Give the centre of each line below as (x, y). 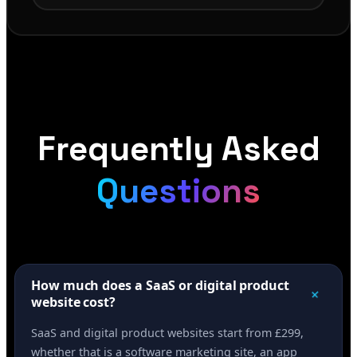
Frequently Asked (178, 149)
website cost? (73, 302)
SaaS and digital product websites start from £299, (167, 333)
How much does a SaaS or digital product (160, 286)
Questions (178, 191)
